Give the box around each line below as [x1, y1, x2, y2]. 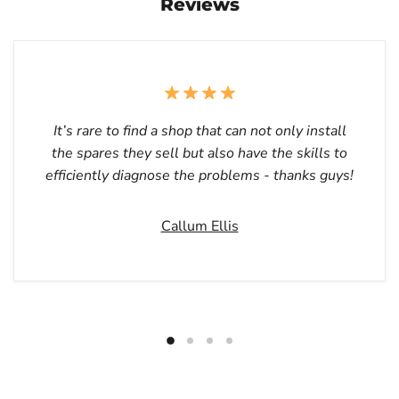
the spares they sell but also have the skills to [52, 143, 348, 163]
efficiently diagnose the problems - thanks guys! [45, 166, 354, 185]
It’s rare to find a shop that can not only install [53, 121, 346, 141]
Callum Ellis [160, 216, 239, 236]
